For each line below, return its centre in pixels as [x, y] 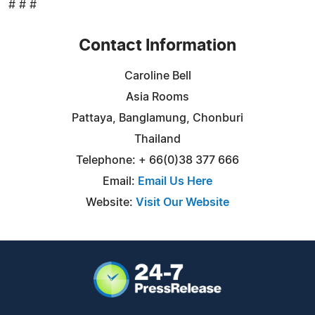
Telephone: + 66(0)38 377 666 [157, 160]
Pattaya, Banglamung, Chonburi [157, 118]
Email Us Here [175, 181]
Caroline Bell [157, 76]
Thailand [157, 139]
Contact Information [157, 46]
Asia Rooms [157, 97]
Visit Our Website [182, 202]
